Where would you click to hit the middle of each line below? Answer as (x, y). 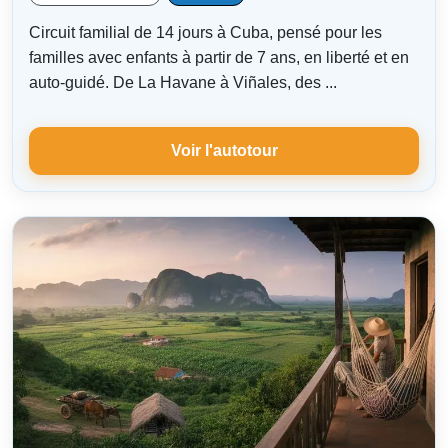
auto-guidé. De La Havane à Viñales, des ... (183, 83)
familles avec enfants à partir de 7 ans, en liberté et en (219, 58)
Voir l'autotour (224, 151)
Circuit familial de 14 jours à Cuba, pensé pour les (205, 33)
